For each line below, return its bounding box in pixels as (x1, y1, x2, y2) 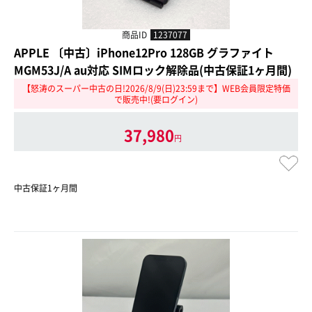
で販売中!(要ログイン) (114, 93, 198, 106)
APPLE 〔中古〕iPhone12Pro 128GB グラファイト (14, 44, 274, 61)
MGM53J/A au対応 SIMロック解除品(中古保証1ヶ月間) (14, 61, 292, 79)
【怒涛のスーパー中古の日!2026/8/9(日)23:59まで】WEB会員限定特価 (22, 81, 290, 95)
